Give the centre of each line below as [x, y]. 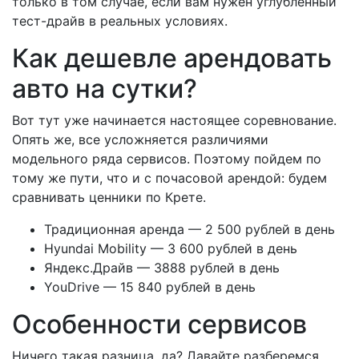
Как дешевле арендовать [172, 58]
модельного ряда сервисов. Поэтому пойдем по [167, 158]
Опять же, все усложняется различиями [140, 139]
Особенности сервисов [159, 324]
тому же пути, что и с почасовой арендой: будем [169, 177]
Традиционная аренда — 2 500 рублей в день [190, 229]
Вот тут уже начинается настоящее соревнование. [174, 120]
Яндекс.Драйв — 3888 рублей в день [162, 267]
